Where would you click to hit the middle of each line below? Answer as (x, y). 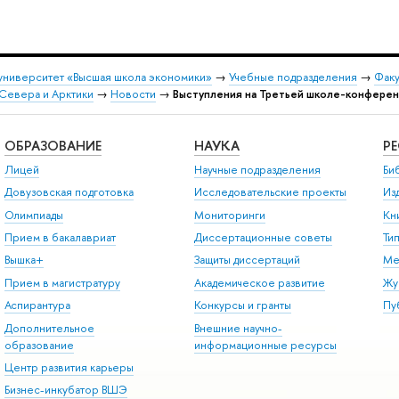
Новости (133, 94)
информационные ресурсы (265, 345)
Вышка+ (24, 260)
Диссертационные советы (263, 238)
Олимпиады (33, 215)
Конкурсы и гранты (242, 305)
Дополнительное (49, 328)
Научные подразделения (257, 169)
